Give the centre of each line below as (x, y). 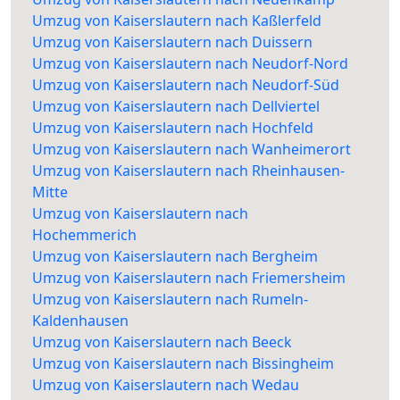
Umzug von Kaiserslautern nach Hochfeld (173, 128)
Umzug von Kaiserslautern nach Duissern (172, 42)
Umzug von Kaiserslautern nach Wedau (166, 385)
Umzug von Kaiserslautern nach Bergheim (175, 257)
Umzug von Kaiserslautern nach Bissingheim (183, 364)
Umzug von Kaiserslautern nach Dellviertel (176, 107)
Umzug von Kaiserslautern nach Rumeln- (170, 300)
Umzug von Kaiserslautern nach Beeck (162, 342)
